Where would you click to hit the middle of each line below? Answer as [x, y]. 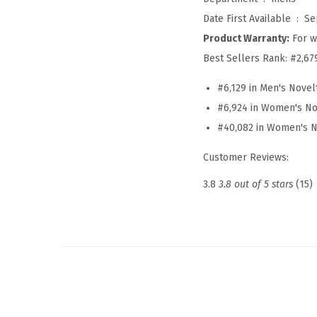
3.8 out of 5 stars [256, 185]
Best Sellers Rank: [247, 59]
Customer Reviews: [246, 158]
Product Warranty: [246, 39]
